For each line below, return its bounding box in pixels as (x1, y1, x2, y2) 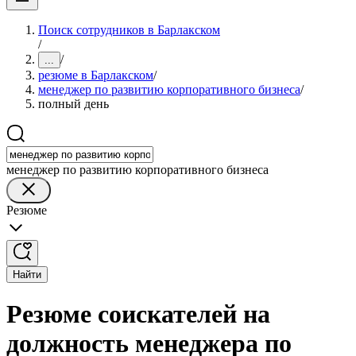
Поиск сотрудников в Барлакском (38, 23, 220, 37)
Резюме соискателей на (6, 300, 270, 329)
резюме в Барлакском (38, 68, 153, 82)
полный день (38, 97, 109, 110)
